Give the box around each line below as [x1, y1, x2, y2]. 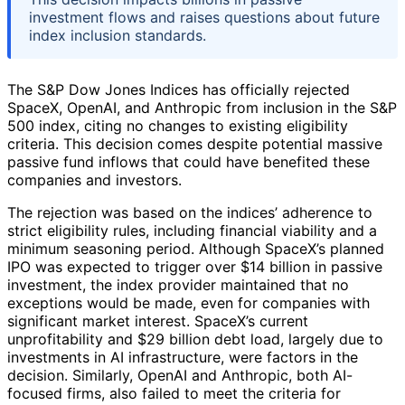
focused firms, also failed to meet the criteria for [7, 383, 341, 402]
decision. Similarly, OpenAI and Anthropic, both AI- [7, 365, 353, 384]
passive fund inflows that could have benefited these [7, 152, 370, 171]
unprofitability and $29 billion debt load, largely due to [7, 329, 383, 348]
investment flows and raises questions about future [29, 7, 380, 26]
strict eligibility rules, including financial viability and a [7, 221, 377, 240]
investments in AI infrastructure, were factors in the [7, 347, 358, 366]
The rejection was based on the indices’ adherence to [7, 202, 372, 221]
